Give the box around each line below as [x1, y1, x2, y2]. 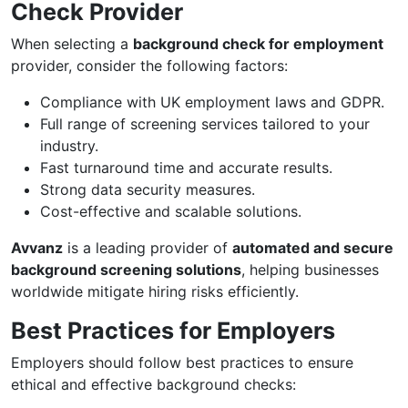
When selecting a [11, 35, 133, 53]
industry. [40, 137, 98, 155]
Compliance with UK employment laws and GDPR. [40, 93, 384, 111]
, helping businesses [241, 260, 379, 279]
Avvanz [11, 239, 63, 257]
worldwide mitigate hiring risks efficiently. [11, 282, 299, 301]
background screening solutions [11, 260, 241, 279]
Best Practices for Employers [11, 317, 335, 344]
